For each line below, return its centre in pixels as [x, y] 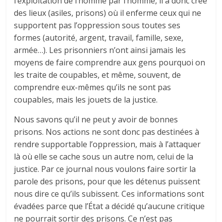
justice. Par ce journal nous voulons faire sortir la [105, 169]
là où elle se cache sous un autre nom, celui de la [104, 156]
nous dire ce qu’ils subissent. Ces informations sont [109, 194]
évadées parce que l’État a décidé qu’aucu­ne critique [110, 206]
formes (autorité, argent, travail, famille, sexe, [99, 37]
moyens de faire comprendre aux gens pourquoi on [110, 62]
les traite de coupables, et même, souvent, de [98, 75]
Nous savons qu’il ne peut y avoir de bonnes [96, 119]
